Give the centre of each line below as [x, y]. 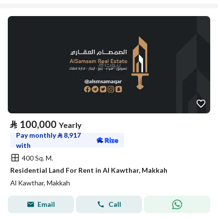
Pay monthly [37, 135]
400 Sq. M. [37, 158]
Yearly [70, 125]
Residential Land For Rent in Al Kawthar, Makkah [89, 170]
